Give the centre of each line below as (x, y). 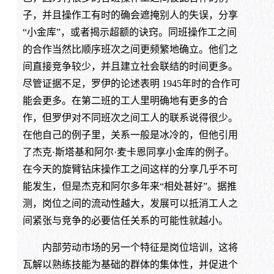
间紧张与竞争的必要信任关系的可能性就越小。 (125, 220)
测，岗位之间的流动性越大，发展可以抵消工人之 (130, 203)
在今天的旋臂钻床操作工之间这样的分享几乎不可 (130, 169)
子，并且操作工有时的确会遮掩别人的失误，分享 (130, 15)
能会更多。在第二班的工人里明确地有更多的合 (125, 100)
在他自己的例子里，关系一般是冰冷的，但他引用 (130, 135)
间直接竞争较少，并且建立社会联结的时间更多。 (130, 66)
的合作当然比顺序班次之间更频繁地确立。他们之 (130, 49)
